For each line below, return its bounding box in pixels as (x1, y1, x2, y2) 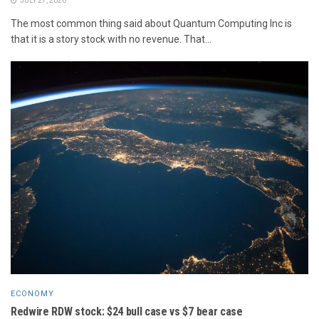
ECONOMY (11, 288, 54, 298)
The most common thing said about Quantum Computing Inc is (11, 17, 292, 29)
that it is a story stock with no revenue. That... (11, 33, 211, 45)
